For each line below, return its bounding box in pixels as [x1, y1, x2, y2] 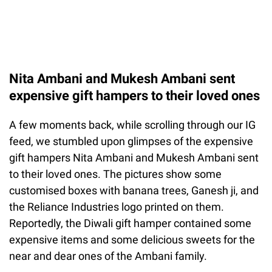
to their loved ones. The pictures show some [9, 167, 222, 180]
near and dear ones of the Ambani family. [9, 249, 207, 262]
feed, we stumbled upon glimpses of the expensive [9, 134, 253, 148]
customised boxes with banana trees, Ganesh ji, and [9, 183, 259, 197]
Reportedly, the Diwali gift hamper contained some [9, 216, 251, 229]
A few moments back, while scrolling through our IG [9, 118, 256, 131]
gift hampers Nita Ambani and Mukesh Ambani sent [9, 151, 259, 164]
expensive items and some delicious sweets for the [9, 233, 255, 246]
